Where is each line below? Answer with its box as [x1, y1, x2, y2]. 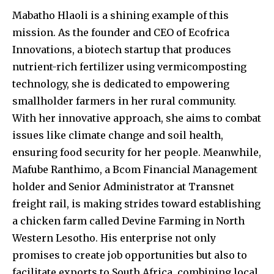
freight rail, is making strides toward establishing [12, 197, 261, 210]
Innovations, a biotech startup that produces [12, 43, 231, 56]
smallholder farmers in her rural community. [12, 94, 236, 107]
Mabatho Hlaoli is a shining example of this [12, 9, 229, 21]
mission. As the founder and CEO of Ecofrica [12, 26, 229, 39]
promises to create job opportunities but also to [12, 248, 247, 261]
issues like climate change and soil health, [12, 128, 223, 141]
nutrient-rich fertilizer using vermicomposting [12, 60, 246, 73]
